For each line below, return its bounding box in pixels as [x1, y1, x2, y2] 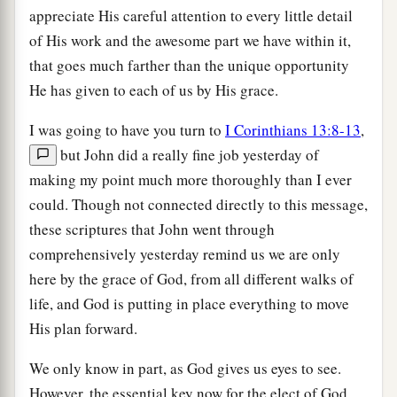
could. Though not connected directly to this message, [29, 193, 368, 214]
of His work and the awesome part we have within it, [29, 29, 351, 51]
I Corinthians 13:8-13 [225, 119, 361, 140]
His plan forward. [29, 317, 137, 339]
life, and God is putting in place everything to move [29, 292, 349, 314]
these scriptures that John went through [29, 218, 275, 239]
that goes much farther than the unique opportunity [29, 54, 349, 75]
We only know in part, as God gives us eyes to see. [29, 357, 341, 378]
